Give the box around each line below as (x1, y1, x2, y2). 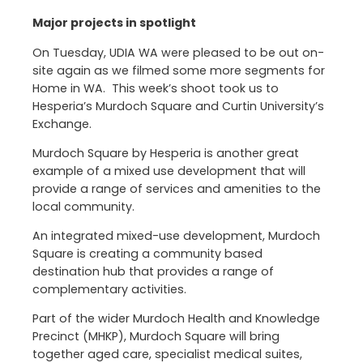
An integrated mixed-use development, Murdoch (32, 228, 320, 245)
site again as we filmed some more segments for (32, 62, 325, 79)
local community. (32, 198, 135, 215)
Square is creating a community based (32, 246, 263, 263)
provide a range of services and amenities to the (32, 180, 321, 197)
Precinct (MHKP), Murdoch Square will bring (32, 328, 280, 345)
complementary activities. (32, 281, 186, 298)
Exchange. (32, 115, 92, 132)
